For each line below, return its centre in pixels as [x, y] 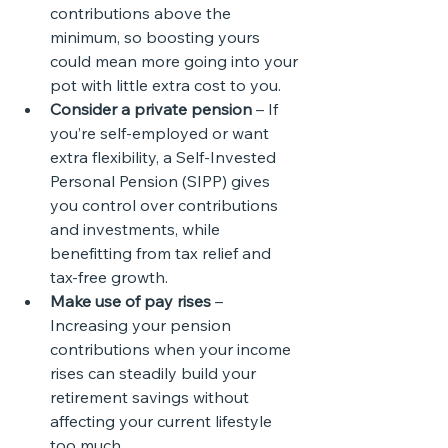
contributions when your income [172, 349]
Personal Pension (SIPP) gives [162, 181]
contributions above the [142, 13]
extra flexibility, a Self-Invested [165, 157]
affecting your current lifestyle [163, 421]
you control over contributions [166, 205]
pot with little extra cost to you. [165, 85]
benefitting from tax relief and [162, 253]
